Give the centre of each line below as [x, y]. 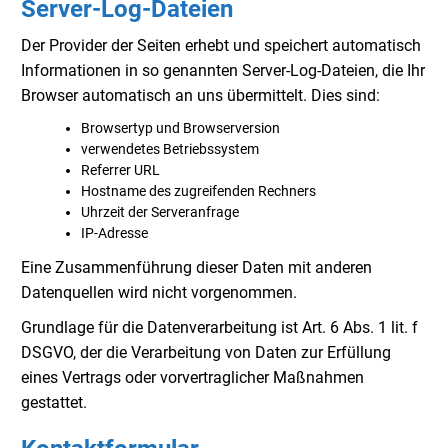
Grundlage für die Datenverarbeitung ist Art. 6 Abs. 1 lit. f [219, 328]
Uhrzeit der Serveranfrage [160, 212]
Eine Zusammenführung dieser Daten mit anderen [196, 267]
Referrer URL [120, 170]
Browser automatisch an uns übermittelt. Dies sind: [200, 95]
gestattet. [54, 403]
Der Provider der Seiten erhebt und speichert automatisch [221, 45]
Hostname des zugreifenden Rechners [198, 191]
